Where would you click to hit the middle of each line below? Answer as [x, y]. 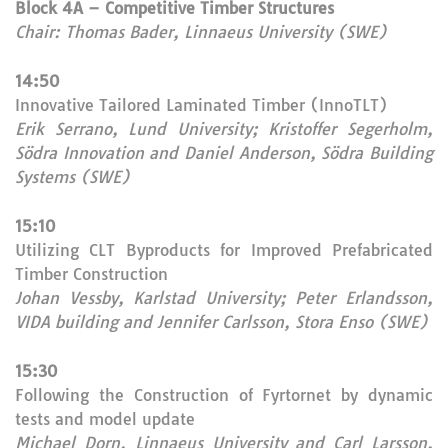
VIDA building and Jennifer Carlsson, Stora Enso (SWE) [221, 322]
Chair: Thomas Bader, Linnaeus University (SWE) [201, 32]
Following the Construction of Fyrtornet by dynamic [224, 395]
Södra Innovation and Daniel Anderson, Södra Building [224, 153]
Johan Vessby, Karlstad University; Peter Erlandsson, [224, 298]
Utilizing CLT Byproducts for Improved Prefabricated [224, 250]
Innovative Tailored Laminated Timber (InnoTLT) [201, 105]
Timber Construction [91, 274]
